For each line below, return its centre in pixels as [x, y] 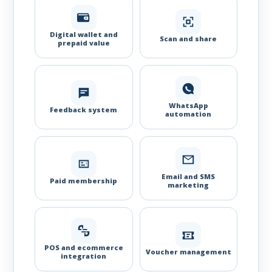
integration [84, 256]
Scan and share [189, 38]
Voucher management [188, 251]
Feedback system [84, 109]
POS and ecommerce [83, 247]
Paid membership [84, 180]
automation [189, 114]
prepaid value [83, 42]
